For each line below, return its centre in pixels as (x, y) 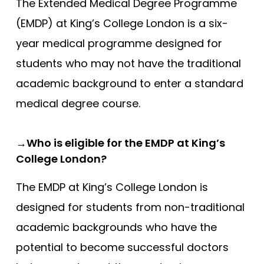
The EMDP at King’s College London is (112, 187)
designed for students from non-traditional (130, 207)
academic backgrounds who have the (116, 227)
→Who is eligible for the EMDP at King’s (121, 143)
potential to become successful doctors (122, 247)
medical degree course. (78, 104)
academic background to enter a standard (130, 84)
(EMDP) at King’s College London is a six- (122, 24)
